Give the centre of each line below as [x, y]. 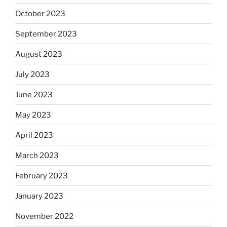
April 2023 [34, 135]
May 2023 [33, 115]
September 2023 [46, 34]
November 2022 [44, 216]
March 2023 [37, 155]
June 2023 [34, 94]
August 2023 [39, 54]
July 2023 [32, 74]
